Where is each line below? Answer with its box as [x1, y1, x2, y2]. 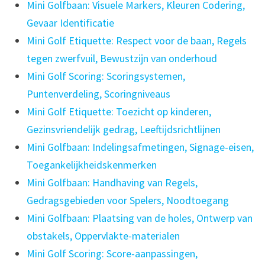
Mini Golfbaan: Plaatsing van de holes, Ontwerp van [26, 211, 253, 225]
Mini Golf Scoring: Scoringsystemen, [26, 69, 185, 83]
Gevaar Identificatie [26, 16, 114, 30]
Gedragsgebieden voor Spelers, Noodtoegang [26, 193, 229, 208]
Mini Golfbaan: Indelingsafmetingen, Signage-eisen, [26, 140, 254, 154]
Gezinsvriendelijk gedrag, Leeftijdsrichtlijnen [26, 122, 221, 137]
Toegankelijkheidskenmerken [26, 158, 157, 172]
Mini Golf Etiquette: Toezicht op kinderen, [26, 105, 211, 119]
